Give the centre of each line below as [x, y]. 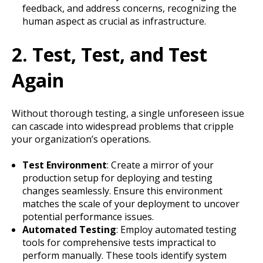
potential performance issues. [88, 216]
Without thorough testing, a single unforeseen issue [128, 113]
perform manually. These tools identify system [124, 255]
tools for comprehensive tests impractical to [119, 242]
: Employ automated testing [176, 229]
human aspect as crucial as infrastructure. [114, 21]
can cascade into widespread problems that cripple [123, 126]
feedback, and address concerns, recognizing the [129, 9]
